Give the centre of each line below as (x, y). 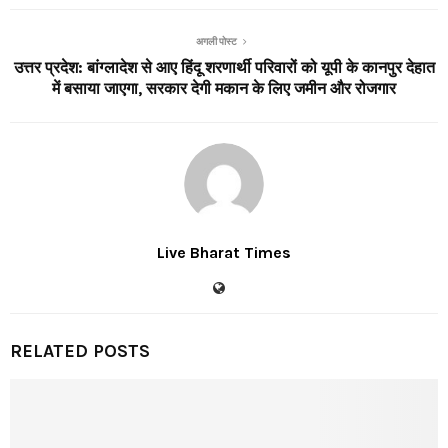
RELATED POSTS (80, 350)
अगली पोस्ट (216, 41)
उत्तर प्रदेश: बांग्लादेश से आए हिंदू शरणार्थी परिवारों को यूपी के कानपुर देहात (224, 67)
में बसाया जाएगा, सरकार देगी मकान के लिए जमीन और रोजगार (224, 88)
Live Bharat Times (224, 252)
